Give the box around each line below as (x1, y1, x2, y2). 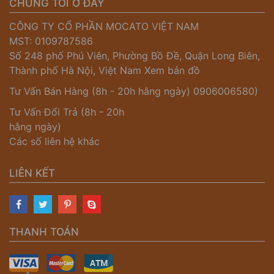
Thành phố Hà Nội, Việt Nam (9, 64, 144, 77)
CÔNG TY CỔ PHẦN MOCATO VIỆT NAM (9, 20, 199, 33)
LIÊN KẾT (9, 167, 55, 180)
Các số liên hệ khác (9, 135, 100, 148)
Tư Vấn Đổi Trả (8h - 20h (9, 106, 124, 119)
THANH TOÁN (9, 226, 79, 239)
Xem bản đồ (144, 64, 200, 77)
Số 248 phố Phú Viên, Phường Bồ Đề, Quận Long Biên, (9, 50, 260, 62)
